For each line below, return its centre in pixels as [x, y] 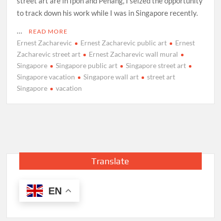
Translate [110, 161]
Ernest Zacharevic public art [124, 43]
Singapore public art [87, 66]
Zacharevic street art [49, 54]
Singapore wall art [111, 77]
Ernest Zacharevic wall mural [134, 54]
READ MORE [48, 32]
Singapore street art [156, 66]
